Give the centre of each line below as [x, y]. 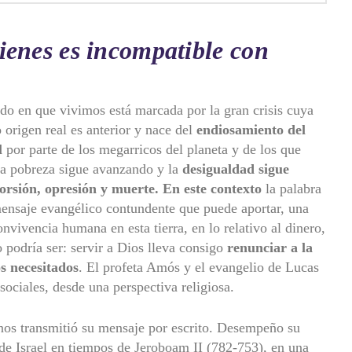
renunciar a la [270, 247]
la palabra [291, 188]
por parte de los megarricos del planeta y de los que [152, 149]
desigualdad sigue [236, 169]
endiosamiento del [251, 129]
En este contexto [212, 188]
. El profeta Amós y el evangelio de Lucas [199, 267]
